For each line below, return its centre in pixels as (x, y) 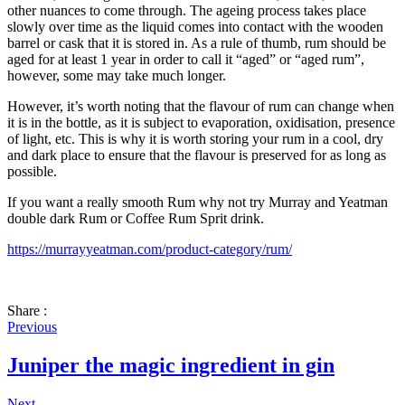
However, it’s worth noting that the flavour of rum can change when (201, 106)
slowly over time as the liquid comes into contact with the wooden (195, 26)
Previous (32, 326)
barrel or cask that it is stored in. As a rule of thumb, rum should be (197, 42)
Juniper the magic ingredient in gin (171, 365)
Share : (27, 310)
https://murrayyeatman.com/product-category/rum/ (150, 249)
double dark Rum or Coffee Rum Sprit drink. (137, 218)
